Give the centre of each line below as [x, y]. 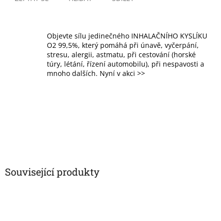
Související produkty [52, 172]
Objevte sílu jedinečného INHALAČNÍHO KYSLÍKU [127, 36]
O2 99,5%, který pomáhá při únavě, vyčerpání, [123, 45]
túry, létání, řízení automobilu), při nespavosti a [126, 64]
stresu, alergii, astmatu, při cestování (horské [121, 55]
